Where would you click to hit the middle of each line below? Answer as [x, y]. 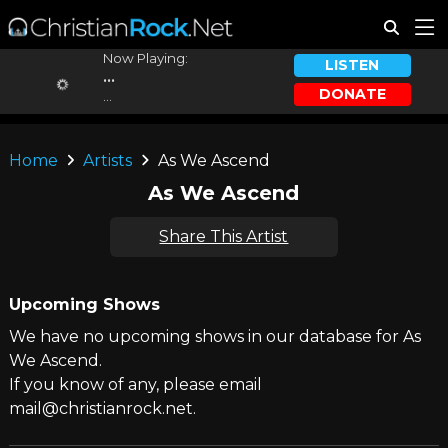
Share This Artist [224, 236]
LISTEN [352, 65]
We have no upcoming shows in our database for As [214, 336]
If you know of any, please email [135, 384]
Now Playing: [145, 58]
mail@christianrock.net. [102, 408]
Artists [108, 160]
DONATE [352, 93]
